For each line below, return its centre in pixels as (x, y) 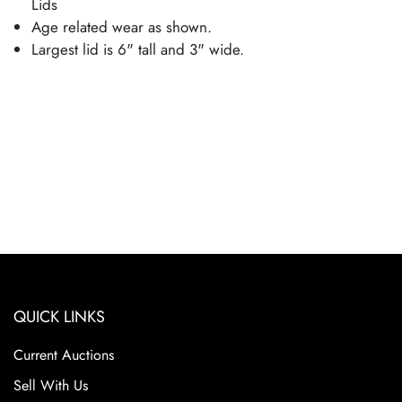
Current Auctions (64, 355)
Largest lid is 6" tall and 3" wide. (138, 50)
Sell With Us (51, 386)
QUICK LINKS (59, 317)
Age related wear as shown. (122, 27)
